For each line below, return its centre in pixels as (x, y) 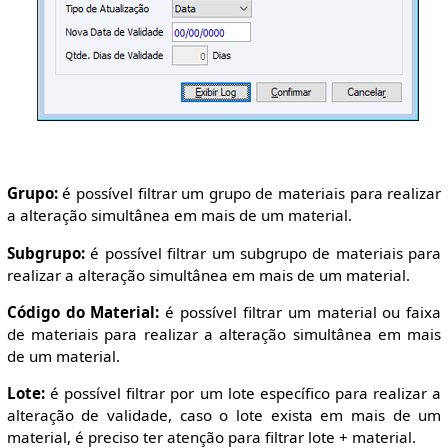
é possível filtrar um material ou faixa (300, 311)
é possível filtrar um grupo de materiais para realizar (249, 193)
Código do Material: (83, 311)
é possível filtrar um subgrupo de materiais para (263, 252)
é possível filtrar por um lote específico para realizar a (243, 392)
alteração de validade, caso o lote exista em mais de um (224, 414)
